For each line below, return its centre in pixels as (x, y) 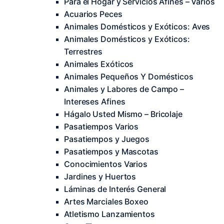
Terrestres (83, 51)
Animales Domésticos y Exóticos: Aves (137, 26)
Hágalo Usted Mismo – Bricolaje (123, 114)
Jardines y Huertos (100, 176)
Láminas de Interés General (115, 189)
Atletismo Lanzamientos (109, 214)
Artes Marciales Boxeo (106, 201)
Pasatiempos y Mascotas (111, 151)
